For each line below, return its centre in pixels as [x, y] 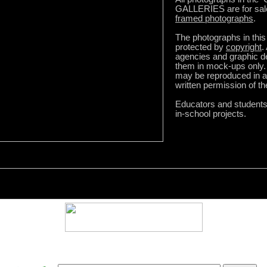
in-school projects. [211, 114]
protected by [201, 47]
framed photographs [214, 18]
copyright [244, 47]
